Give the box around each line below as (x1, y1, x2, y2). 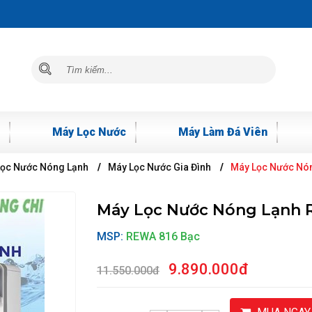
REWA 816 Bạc (126, 230, 200, 243)
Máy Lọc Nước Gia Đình (108, 162, 211, 173)
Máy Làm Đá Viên (178, 125, 267, 139)
